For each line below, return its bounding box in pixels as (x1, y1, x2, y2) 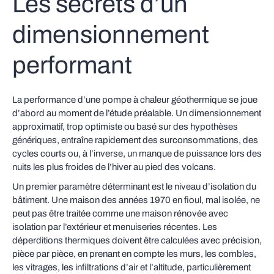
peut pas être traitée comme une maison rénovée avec (12, 209, 228, 218)
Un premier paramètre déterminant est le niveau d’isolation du (12, 182, 256, 191)
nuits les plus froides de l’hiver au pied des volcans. (12, 162, 216, 172)
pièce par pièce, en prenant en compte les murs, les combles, (12, 249, 256, 259)
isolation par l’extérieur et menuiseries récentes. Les (12, 222, 217, 232)
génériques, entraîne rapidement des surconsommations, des (12, 135, 258, 145)
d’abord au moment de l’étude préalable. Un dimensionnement (12, 108, 261, 118)
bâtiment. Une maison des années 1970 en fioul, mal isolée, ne (12, 195, 260, 205)
